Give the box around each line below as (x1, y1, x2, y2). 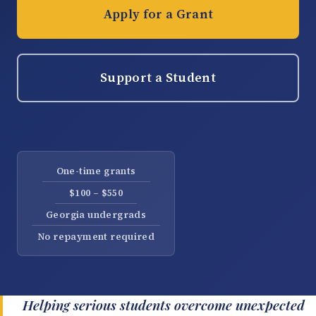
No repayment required (37, 230, 155, 243)
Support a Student (100, 69, 216, 87)
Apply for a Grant (102, 6, 214, 23)
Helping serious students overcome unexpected (23, 296, 305, 315)
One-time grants (56, 164, 136, 178)
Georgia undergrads (46, 208, 147, 221)
